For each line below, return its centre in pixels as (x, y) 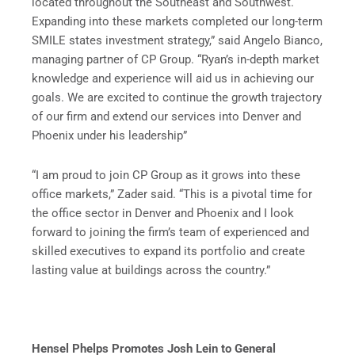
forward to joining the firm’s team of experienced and (170, 232)
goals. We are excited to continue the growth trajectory (177, 98)
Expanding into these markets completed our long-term (177, 22)
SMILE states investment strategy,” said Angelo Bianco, (177, 41)
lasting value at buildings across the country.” (151, 270)
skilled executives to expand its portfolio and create (168, 251)
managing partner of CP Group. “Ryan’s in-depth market (176, 60)
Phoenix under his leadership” (109, 136)
